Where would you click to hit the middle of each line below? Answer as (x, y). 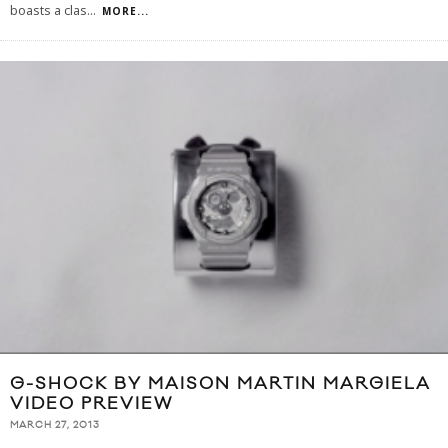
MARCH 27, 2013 (55, 425)
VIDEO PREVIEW (91, 404)
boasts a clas (48, 11)
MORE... (125, 11)
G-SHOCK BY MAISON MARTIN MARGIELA (220, 384)
